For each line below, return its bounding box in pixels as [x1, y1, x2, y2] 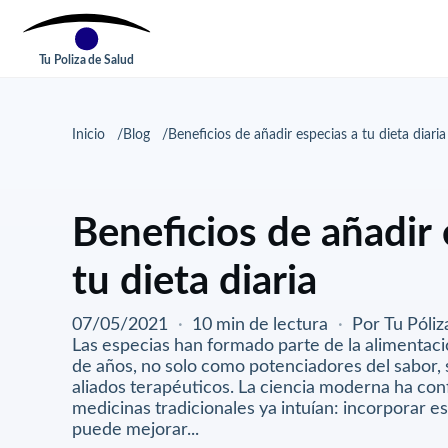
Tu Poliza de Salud [38, 54, 134, 67]
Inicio [72, 127, 105, 142]
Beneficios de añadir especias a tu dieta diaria [168, 127, 446, 142]
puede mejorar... [72, 419, 199, 438]
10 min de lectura [192, 314, 329, 333]
